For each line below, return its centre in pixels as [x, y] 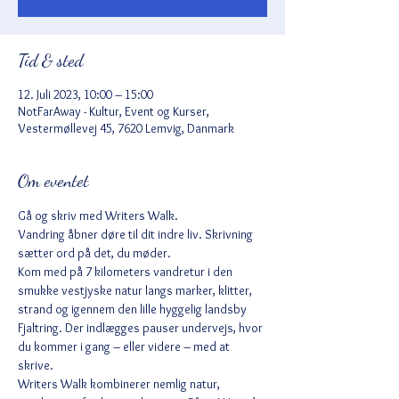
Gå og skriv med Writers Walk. [98, 216]
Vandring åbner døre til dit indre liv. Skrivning [137, 234]
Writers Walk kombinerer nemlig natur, [120, 384]
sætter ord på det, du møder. [94, 253]
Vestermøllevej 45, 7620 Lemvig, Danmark [126, 128]
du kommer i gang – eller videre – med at [125, 346]
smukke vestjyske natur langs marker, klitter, [136, 290]
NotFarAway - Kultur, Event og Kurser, [114, 111]
